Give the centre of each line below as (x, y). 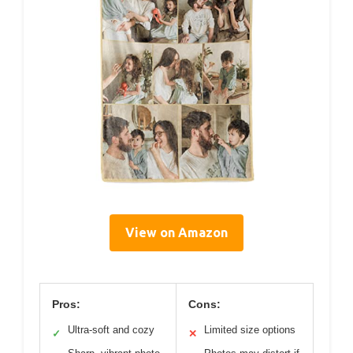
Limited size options (250, 329)
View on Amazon (176, 232)
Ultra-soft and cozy (111, 329)
